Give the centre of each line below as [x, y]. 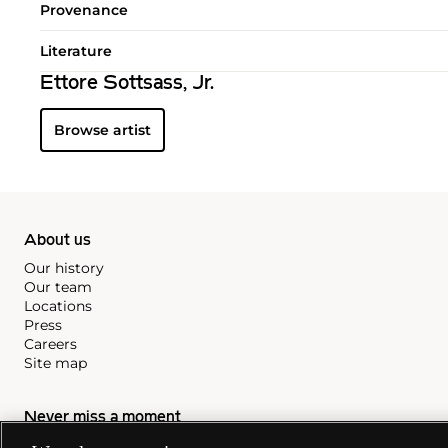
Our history [64, 267]
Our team [58, 286]
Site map [55, 362]
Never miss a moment [102, 417]
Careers [50, 343]
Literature [76, 50]
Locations [58, 305]
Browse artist [102, 129]
